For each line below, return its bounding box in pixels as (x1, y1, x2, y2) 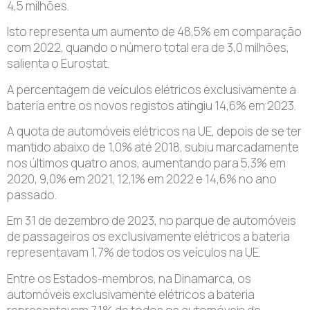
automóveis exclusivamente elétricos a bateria (7, 286, 255, 302)
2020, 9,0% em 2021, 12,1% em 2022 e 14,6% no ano (7, 170, 277, 187)
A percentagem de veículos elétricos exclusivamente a (7, 81, 296, 98)
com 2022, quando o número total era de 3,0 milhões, (7, 39, 289, 56)
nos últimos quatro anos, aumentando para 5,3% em (7, 154, 286, 171)
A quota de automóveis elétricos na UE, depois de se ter (7, 122, 302, 139)
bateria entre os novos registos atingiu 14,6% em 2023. (7, 97, 296, 113)
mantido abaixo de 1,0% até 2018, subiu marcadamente (7, 138, 299, 155)
